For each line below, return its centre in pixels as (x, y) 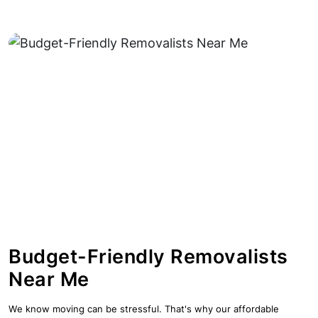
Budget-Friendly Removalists (148, 257)
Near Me (49, 280)
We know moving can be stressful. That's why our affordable (144, 309)
